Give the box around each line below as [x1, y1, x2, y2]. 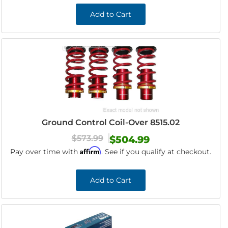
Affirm [79, 146, 101, 155]
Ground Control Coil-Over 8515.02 [41, 118, 180, 127]
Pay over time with [10, 147, 80, 156]
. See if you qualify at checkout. [101, 147, 211, 156]
